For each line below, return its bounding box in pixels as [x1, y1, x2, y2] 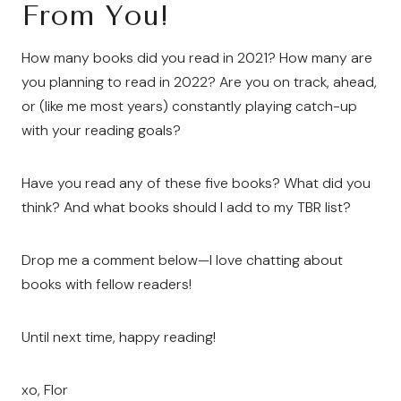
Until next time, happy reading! [21, 328, 216, 346]
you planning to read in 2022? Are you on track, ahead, [21, 73, 377, 91]
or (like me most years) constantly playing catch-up [21, 97, 357, 115]
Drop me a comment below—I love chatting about [21, 251, 343, 269]
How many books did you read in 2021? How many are [21, 48, 372, 67]
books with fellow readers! [21, 275, 192, 294]
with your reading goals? [21, 121, 181, 140]
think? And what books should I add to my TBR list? [21, 198, 351, 217]
